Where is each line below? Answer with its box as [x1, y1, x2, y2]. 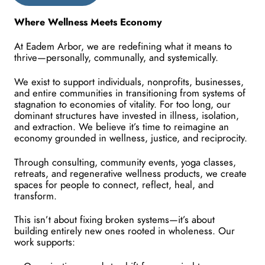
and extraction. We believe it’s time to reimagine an [14, 119, 229, 134]
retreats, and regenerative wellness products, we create [14, 166, 247, 180]
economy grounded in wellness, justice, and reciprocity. [14, 131, 247, 145]
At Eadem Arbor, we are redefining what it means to [14, 39, 232, 53]
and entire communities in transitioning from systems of [14, 86, 245, 100]
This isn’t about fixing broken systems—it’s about [14, 213, 215, 227]
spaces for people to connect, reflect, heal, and [14, 177, 214, 192]
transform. [14, 189, 57, 203]
